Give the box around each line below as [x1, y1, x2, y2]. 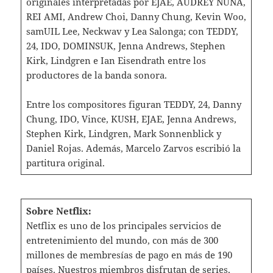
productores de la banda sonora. [26, 68, 167, 81]
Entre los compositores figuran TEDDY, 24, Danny [26, 97, 241, 110]
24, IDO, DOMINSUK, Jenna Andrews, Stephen [26, 39, 225, 52]
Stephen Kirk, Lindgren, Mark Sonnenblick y [26, 127, 221, 140]
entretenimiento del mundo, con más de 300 [26, 233, 218, 246]
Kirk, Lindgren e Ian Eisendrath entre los [26, 54, 206, 66]
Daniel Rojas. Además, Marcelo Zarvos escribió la [26, 141, 241, 154]
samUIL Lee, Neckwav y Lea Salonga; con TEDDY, [26, 24, 238, 37]
